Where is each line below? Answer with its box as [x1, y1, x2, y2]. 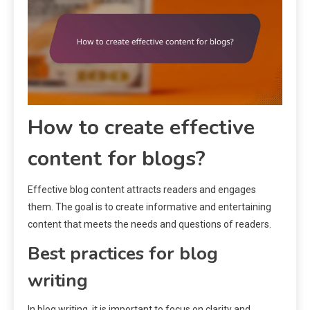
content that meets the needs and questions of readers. [28, 219, 271, 230]
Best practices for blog [28, 241, 218, 266]
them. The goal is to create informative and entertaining [28, 201, 271, 213]
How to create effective [28, 113, 255, 143]
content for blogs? [28, 145, 206, 174]
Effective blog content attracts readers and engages [28, 184, 256, 196]
